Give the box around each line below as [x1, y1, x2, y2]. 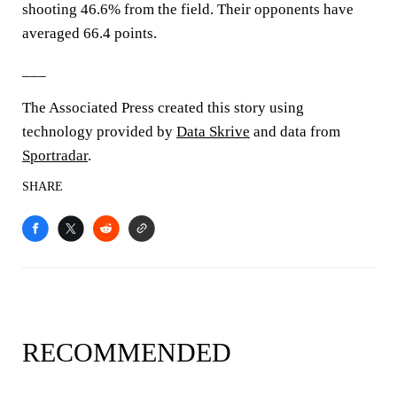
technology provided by [22, 123, 176, 140]
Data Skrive [176, 123, 250, 140]
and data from [250, 123, 340, 140]
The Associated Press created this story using [22, 99, 304, 116]
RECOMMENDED [22, 338, 231, 367]
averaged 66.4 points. [22, 25, 157, 42]
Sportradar [22, 147, 88, 164]
